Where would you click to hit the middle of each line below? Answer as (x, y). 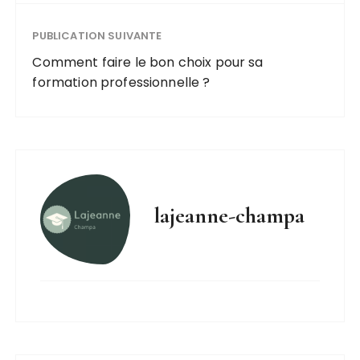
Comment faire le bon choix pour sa (148, 62)
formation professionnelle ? (121, 82)
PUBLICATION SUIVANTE (97, 35)
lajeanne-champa (230, 215)
